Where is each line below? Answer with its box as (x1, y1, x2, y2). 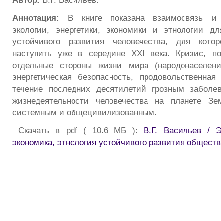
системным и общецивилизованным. (12, 108, 157, 118)
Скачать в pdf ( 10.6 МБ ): (12, 125, 144, 135)
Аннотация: (12, 13, 59, 23)
